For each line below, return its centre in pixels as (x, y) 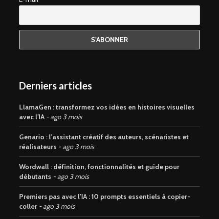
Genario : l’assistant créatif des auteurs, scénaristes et (104, 137)
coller (28, 207)
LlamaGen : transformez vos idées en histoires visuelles (107, 107)
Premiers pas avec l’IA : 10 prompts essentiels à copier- (105, 197)
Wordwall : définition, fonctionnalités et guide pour (99, 167)
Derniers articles (55, 86)
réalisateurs (38, 147)
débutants (35, 177)
